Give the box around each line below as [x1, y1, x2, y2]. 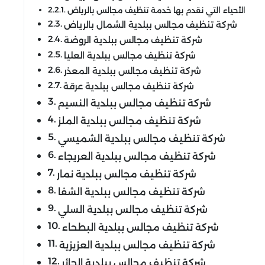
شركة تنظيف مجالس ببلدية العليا [63, 50, 196, 62]
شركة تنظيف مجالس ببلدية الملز [58, 115, 202, 127]
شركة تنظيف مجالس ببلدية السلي [58, 203, 208, 216]
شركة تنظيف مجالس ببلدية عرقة [63, 81, 194, 92]
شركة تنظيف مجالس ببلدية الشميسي [58, 132, 226, 145]
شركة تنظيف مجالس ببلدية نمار [57, 168, 197, 180]
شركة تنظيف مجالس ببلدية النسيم [58, 97, 212, 109]
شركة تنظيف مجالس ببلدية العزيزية [59, 239, 216, 251]
